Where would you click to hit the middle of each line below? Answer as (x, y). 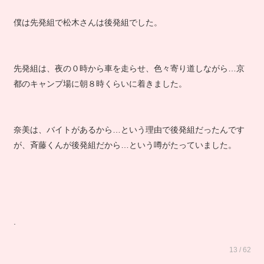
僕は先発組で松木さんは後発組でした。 (88, 31)
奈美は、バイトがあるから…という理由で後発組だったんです (129, 138)
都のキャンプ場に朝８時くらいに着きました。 (100, 92)
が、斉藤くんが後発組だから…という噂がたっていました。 (125, 153)
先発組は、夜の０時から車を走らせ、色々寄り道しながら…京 (129, 77)
